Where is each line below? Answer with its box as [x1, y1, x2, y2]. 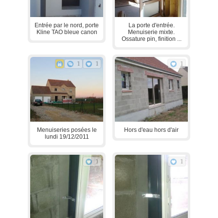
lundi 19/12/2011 [44, 133, 89, 141]
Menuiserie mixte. [128, 28, 175, 36]
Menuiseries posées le [36, 127, 97, 134]
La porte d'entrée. [128, 21, 175, 29]
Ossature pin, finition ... [121, 35, 182, 42]
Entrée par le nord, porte [35, 21, 99, 29]
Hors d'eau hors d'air [124, 127, 179, 134]
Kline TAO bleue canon [36, 28, 97, 36]
